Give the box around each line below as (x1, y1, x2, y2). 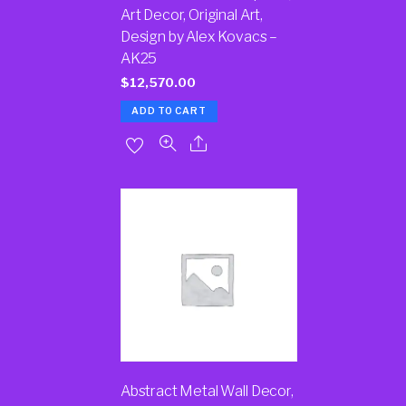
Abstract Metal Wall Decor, (120, 382, 294, 401)
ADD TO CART (131, 104, 207, 117)
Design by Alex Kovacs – (120, 28, 278, 46)
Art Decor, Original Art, (120, 6, 264, 24)
